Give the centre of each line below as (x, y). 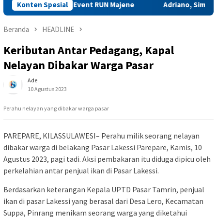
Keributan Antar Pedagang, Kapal (89, 50)
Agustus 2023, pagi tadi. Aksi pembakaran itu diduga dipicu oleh (107, 159)
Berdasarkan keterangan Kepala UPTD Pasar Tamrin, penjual (104, 189)
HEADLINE (58, 30)
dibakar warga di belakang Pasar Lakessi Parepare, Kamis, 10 (103, 147)
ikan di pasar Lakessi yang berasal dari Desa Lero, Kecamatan (103, 201)
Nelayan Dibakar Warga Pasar (78, 65)
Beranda (16, 30)
